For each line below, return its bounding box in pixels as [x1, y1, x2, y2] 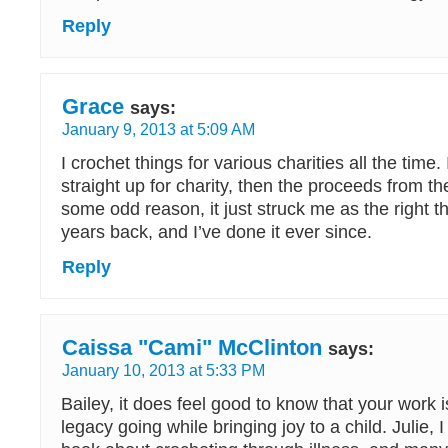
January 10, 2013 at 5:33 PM [62, 361, 265, 379]
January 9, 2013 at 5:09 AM [62, 120, 255, 138]
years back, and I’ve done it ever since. [61, 222, 372, 242]
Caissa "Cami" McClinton [62, 335, 322, 360]
